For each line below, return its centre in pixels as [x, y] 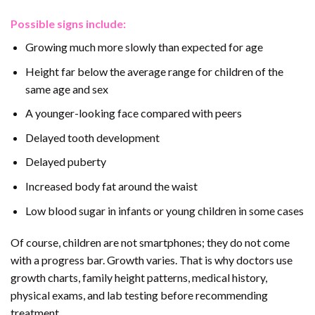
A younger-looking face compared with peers [133, 113]
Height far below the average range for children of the [154, 71]
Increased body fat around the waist [111, 186]
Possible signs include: [68, 24]
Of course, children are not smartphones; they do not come [150, 243]
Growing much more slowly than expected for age [144, 47]
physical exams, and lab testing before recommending [139, 295]
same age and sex [66, 89]
